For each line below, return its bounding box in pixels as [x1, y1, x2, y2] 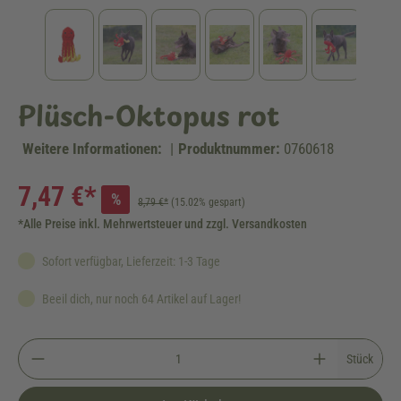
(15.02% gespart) [171, 196, 245, 209]
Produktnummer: [178, 140, 280, 158]
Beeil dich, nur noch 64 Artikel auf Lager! [39, 292, 241, 306]
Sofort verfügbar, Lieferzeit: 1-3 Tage [39, 254, 220, 269]
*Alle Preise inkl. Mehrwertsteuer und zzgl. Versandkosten [18, 217, 307, 231]
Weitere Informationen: [22, 140, 162, 158]
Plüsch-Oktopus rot [18, 95, 279, 135]
